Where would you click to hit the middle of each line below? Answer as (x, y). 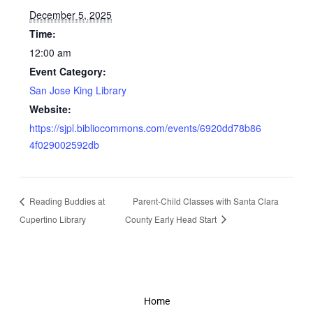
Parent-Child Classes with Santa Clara (206, 201)
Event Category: (68, 72)
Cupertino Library (52, 219)
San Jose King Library (78, 90)
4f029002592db (65, 145)
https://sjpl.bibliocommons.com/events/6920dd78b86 (146, 128)
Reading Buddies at (66, 201)
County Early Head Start (172, 219)
